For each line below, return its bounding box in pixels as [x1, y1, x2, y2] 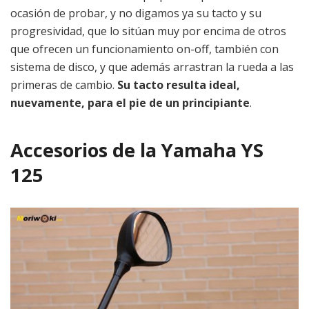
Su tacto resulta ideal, [117, 77, 240, 93]
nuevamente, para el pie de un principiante [10, 95, 250, 111]
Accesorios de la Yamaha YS [10, 137, 263, 163]
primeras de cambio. [10, 77, 117, 93]
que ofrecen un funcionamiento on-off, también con [10, 41, 279, 57]
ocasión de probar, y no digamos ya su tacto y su [10, 6, 261, 21]
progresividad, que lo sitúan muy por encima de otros [10, 23, 286, 39]
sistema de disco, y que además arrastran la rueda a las [10, 59, 294, 75]
